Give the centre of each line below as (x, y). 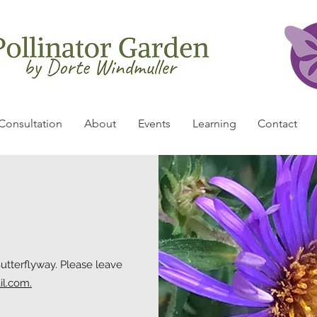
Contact (277, 124)
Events (154, 124)
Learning (214, 124)
